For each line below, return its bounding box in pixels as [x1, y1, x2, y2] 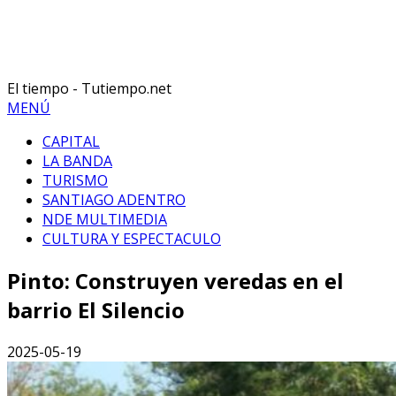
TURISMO [42, 171, 108, 191]
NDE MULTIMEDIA [42, 209, 167, 230]
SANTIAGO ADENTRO [42, 190, 186, 210]
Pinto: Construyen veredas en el [7, 266, 344, 296]
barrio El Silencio [7, 295, 185, 325]
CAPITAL [42, 132, 100, 152]
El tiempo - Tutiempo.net [7, 79, 171, 99]
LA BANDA [42, 151, 112, 171]
